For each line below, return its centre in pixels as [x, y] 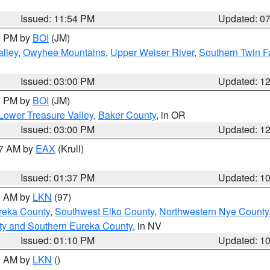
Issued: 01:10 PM [58, 240]
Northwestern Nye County [214, 211]
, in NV [147, 226]
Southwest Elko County [105, 211]
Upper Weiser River [152, 52]
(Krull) [70, 149]
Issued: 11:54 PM [58, 18]
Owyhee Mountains [64, 52]
